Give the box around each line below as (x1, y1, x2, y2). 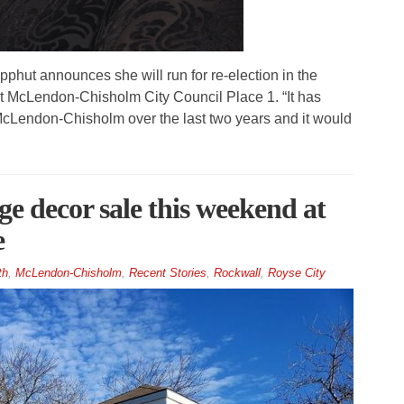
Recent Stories (128, 266, 207, 280)
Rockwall (213, 266, 261, 280)
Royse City (267, 266, 326, 280)
